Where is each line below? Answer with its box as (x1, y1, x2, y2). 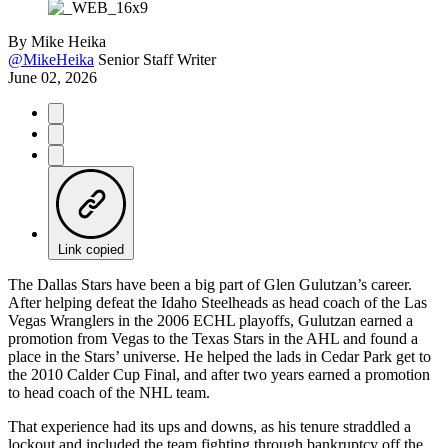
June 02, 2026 (8, 68, 97, 86)
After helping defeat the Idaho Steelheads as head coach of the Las (8, 293, 427, 311)
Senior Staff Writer (98, 50, 216, 68)
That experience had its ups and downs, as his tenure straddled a (8, 417, 411, 435)
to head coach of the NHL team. (8, 383, 210, 401)
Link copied (58, 241, 124, 257)
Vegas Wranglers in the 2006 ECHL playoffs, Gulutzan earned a (8, 311, 413, 329)
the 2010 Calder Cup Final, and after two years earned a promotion (8, 365, 430, 383)
